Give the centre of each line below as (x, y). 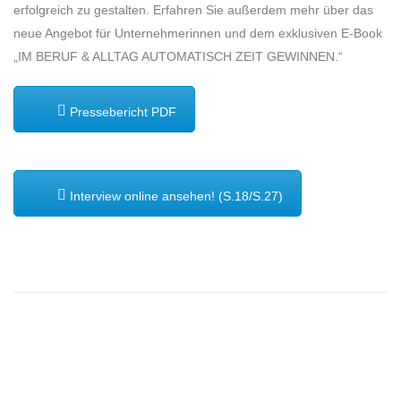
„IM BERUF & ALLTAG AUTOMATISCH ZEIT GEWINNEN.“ (178, 56)
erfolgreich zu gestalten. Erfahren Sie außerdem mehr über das (193, 9)
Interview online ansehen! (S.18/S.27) (175, 196)
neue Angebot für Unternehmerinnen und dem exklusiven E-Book (198, 33)
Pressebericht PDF (121, 111)
